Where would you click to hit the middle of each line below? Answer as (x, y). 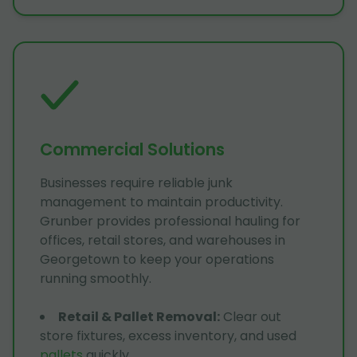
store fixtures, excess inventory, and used (168, 336)
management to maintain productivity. (161, 202)
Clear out (252, 317)
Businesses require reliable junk (136, 183)
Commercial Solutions (132, 150)
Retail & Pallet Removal (137, 317)
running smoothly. (96, 279)
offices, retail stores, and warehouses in (163, 241)
